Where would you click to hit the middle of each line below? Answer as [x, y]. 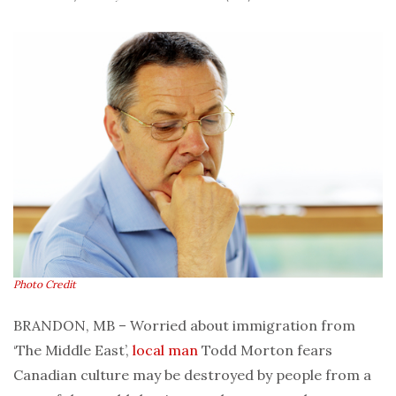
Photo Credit [45, 285]
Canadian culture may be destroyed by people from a [192, 375]
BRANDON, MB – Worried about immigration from [184, 326]
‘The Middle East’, [73, 350]
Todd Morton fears [265, 350]
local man [165, 350]
